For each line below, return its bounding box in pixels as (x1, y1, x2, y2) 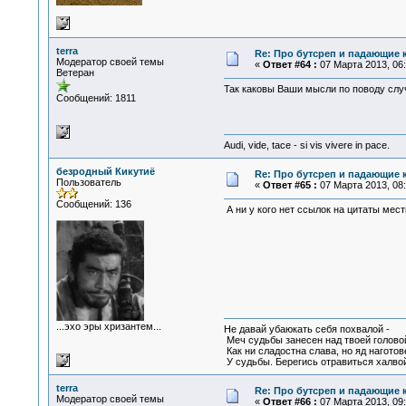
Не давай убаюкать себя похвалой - (223, 324, 390, 335)
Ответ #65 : (262, 179, 317, 190)
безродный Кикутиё (55, 166, 155, 177)
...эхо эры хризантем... (55, 321, 161, 332)
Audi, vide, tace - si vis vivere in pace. (223, 140, 390, 151)
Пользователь (55, 177, 121, 188)
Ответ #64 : (262, 59, 317, 70)
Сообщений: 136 (55, 198, 131, 209)
